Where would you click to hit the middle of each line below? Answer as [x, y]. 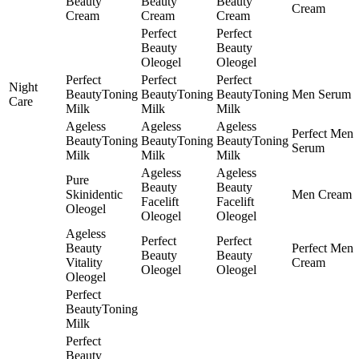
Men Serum [321, 95]
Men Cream [322, 195]
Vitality [84, 263]
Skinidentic [94, 195]
